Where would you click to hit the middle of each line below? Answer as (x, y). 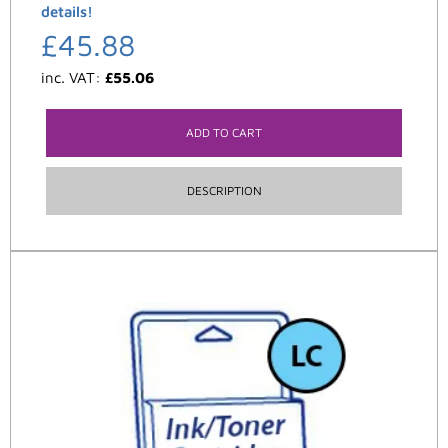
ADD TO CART (224, 133)
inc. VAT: (73, 78)
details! (67, 12)
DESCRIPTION (224, 191)
